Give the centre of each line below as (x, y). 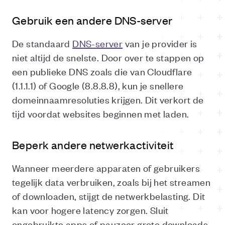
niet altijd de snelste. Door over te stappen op (108, 57)
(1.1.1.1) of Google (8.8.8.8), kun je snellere (98, 85)
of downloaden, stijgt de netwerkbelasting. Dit (109, 196)
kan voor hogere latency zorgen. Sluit (90, 210)
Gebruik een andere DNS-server (92, 20)
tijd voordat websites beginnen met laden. (101, 113)
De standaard (42, 43)
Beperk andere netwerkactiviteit (93, 145)
